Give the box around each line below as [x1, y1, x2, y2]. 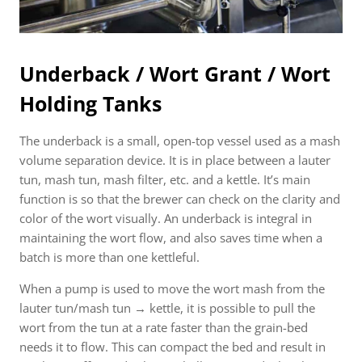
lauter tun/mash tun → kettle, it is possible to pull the [19, 300, 315, 317]
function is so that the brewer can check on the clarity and [19, 191, 340, 208]
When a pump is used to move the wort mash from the [19, 280, 325, 297]
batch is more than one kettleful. [19, 249, 200, 266]
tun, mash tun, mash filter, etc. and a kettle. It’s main [19, 171, 310, 188]
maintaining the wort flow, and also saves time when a [19, 229, 322, 246]
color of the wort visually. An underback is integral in [19, 210, 312, 227]
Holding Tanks [19, 90, 162, 118]
